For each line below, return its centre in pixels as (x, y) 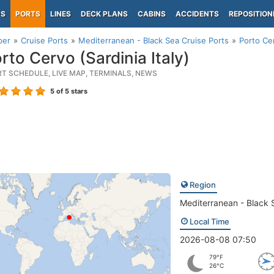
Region (202, 185)
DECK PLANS (104, 14)
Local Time (208, 221)
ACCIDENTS (197, 14)
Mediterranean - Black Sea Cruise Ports (154, 40)
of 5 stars (71, 91)
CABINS (152, 14)
